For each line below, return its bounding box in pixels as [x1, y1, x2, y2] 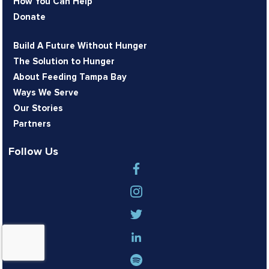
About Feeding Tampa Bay [13, 73, 127, 82]
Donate [13, 13, 46, 22]
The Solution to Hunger [13, 57, 115, 67]
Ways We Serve [13, 88, 79, 98]
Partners [13, 119, 52, 129]
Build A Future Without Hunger [13, 41, 148, 51]
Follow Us [8, 147, 59, 158]
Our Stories [13, 104, 64, 113]
